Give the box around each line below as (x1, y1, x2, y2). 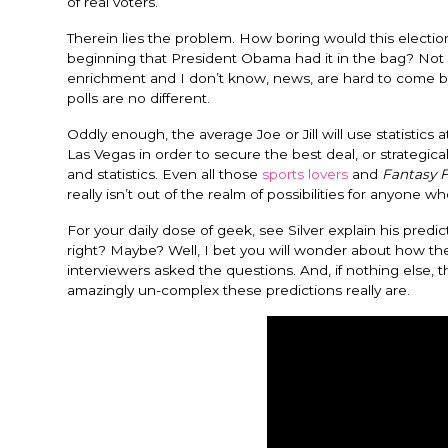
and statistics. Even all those (67, 166, 262, 182)
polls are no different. (67, 90, 210, 106)
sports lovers (262, 166, 348, 182)
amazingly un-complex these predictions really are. (67, 282, 410, 298)
